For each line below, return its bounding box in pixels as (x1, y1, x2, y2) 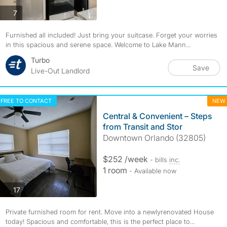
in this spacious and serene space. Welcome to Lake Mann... (5, 41, 191, 49)
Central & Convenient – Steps (102, 111, 212, 121)
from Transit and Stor (102, 122, 182, 132)
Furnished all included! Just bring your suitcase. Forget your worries (5, 31, 217, 39)
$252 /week (102, 154, 150, 164)
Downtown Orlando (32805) (102, 133, 206, 143)
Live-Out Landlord (30, 66, 90, 75)
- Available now (129, 167, 176, 175)
